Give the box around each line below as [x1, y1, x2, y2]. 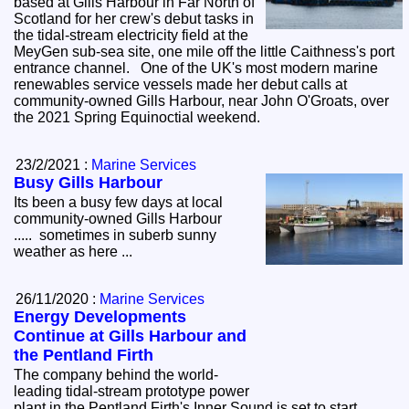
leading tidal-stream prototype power [14, 383, 250, 400]
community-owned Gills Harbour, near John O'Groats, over [14, 93, 390, 110]
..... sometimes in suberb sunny [14, 227, 217, 244]
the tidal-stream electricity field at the [14, 27, 249, 44]
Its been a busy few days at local [14, 194, 224, 211]
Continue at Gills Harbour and [14, 327, 247, 346]
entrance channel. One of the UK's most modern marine [14, 60, 379, 77]
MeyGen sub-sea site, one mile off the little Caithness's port [14, 44, 395, 60]
